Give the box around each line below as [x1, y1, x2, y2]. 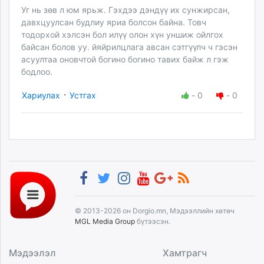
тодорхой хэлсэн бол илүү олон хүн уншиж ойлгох [21, 29, 223, 40]
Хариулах [22, 90, 60, 101]
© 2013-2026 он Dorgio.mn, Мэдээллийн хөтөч [75, 206, 235, 216]
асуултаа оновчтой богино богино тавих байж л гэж [21, 54, 229, 65]
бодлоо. [21, 67, 55, 77]
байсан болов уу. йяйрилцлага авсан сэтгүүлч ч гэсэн [21, 42, 237, 52]
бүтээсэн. [135, 217, 170, 226]
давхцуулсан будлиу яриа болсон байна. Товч [21, 17, 206, 28]
